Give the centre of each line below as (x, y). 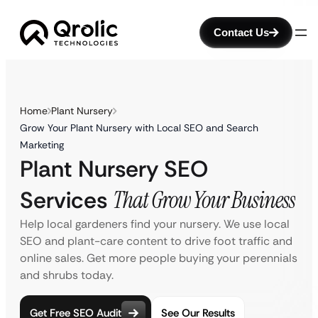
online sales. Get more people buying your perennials (159, 258)
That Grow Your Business (204, 200)
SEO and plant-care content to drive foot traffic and (156, 241)
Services (66, 200)
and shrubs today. (67, 275)
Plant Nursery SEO (114, 169)
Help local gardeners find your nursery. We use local (155, 224)
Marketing (42, 145)
